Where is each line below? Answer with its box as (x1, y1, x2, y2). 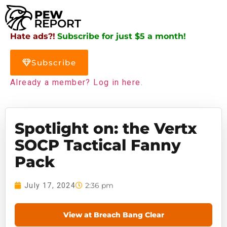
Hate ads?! (10, 31, 55, 41)
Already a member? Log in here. (10, 78, 143, 88)
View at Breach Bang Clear (63, 210, 164, 219)
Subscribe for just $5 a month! (57, 31, 186, 41)
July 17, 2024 (24, 181, 76, 190)
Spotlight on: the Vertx (15, 119, 197, 138)
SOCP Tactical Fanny (15, 135, 181, 155)
